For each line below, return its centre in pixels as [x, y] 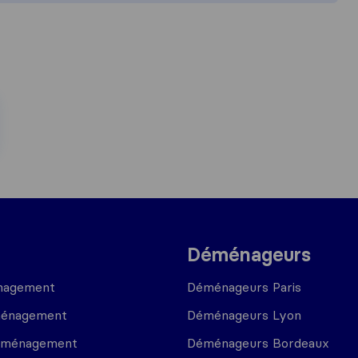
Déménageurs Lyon [244, 315]
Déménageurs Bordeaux [258, 343]
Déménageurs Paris [244, 287]
